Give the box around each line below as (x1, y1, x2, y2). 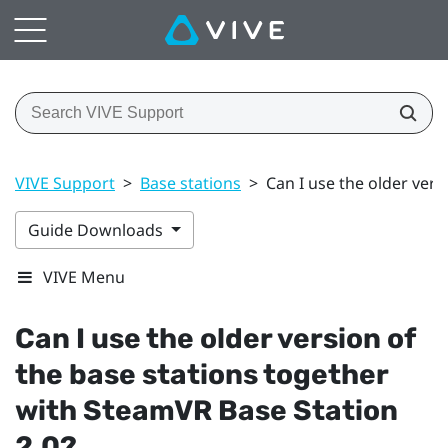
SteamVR (83, 393, 212, 427)
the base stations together (15, 357, 388, 391)
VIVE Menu (43, 265, 125, 288)
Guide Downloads (28, 218, 167, 241)
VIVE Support (15, 171, 115, 194)
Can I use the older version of (15, 321, 415, 355)
